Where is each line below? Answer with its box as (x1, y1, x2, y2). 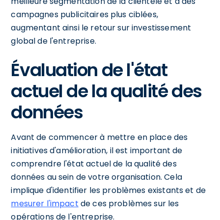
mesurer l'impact (11, 197, 79, 209)
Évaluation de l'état (11, 57, 167, 82)
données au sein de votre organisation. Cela (11, 171, 182, 183)
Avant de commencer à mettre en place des (11, 131, 188, 143)
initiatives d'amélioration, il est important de (11, 144, 183, 156)
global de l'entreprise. (11, 35, 96, 47)
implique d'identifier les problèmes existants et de (11, 184, 206, 196)
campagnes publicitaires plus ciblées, (11, 8, 158, 20)
